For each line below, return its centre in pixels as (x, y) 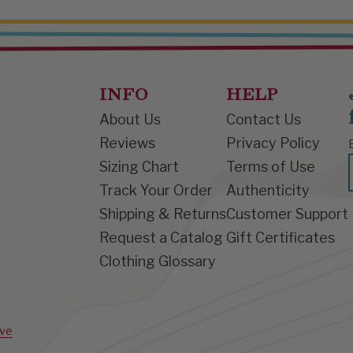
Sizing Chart (139, 167)
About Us (130, 120)
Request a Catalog (161, 238)
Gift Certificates (281, 238)
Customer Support (287, 214)
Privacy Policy (273, 143)
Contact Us (264, 120)
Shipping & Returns (163, 214)
